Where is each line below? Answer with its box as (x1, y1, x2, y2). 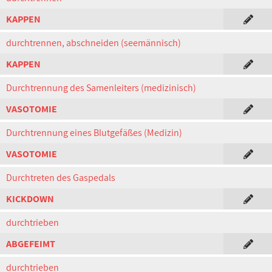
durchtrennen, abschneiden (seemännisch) (6, 36, 181, 49)
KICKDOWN (6, 192, 54, 205)
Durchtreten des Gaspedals (6, 171, 115, 184)
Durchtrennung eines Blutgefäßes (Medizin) (6, 126, 182, 139)
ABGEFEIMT (6, 237, 55, 250)
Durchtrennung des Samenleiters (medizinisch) (6, 81, 196, 94)
